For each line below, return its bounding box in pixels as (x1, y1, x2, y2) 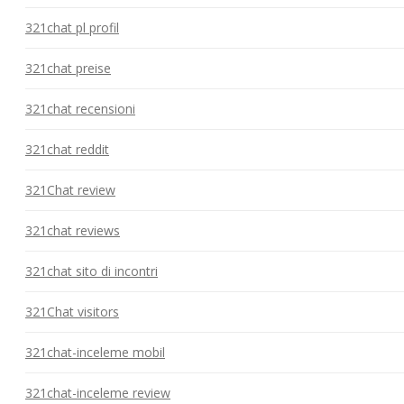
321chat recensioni (25, 99, 135, 117)
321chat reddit (25, 140, 109, 158)
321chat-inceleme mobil (25, 343, 165, 361)
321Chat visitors (25, 302, 119, 320)
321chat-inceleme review (25, 383, 170, 401)
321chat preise (25, 59, 111, 77)
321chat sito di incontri (25, 262, 158, 280)
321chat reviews (25, 221, 120, 239)
